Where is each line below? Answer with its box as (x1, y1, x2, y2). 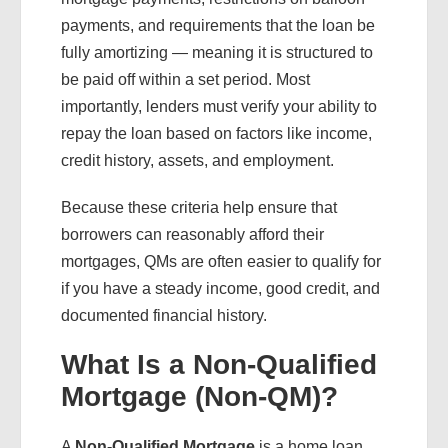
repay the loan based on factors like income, (61, 125, 372, 142)
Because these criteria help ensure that (61, 199, 337, 216)
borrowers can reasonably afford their (61, 226, 324, 243)
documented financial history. (61, 307, 267, 324)
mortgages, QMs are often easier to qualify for (61, 253, 381, 270)
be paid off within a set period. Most (61, 71, 310, 88)
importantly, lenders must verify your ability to (61, 98, 377, 115)
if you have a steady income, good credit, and (61, 280, 380, 297)
